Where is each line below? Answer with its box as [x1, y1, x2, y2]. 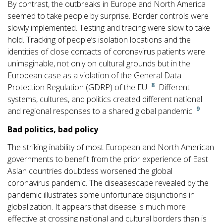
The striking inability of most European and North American [7, 142, 214, 153]
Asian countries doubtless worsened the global [7, 166, 172, 177]
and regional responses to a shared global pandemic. [7, 106, 194, 117]
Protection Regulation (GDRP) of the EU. [7, 82, 149, 93]
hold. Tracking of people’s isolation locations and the [7, 34, 191, 46]
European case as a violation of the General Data [7, 70, 181, 81]
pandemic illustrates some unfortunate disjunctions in [7, 189, 195, 201]
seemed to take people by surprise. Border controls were [7, 10, 209, 22]
